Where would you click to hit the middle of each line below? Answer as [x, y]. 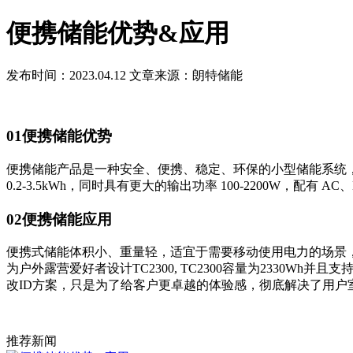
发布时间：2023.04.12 [66, 76]
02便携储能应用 [59, 219]
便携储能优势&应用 [118, 33]
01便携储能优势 [59, 136]
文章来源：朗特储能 [186, 76]
